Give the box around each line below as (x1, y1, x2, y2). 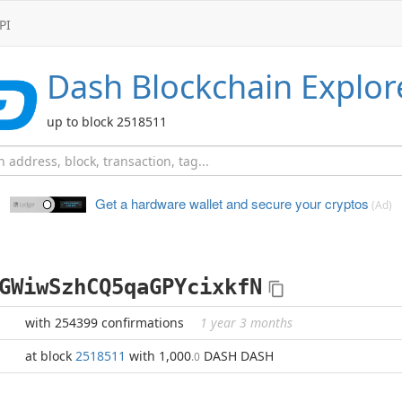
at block (25, 347, 75, 364)
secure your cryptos (248, 194, 369, 213)
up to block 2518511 (47, 113, 167, 130)
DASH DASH (200, 347, 274, 364)
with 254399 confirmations (25, 314, 188, 331)
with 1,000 (126, 347, 191, 364)
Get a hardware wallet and (95, 194, 248, 213)
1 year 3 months (200, 314, 293, 331)
